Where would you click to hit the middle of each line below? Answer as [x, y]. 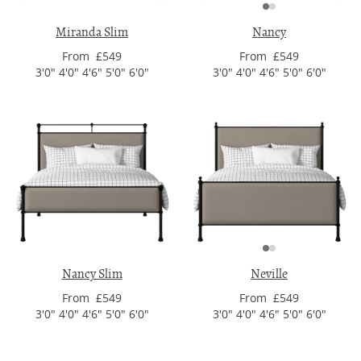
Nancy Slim [92, 274]
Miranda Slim [92, 32]
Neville [269, 274]
